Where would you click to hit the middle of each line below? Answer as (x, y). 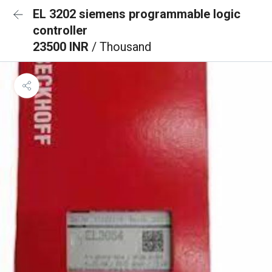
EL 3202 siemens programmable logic (137, 14)
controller (60, 30)
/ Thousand (121, 47)
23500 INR (62, 47)
